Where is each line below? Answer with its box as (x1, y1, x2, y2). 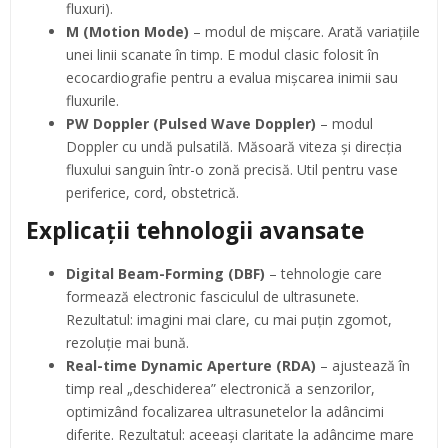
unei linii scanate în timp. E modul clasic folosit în (66, 44, 379, 64)
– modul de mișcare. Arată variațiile (189, 21, 420, 41)
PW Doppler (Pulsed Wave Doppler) (66, 113, 316, 133)
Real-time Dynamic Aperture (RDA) (66, 355, 316, 375)
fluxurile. (66, 90, 119, 110)
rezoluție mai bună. (66, 332, 189, 352)
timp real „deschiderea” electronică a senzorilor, (66, 378, 375, 398)
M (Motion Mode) (66, 21, 189, 41)
